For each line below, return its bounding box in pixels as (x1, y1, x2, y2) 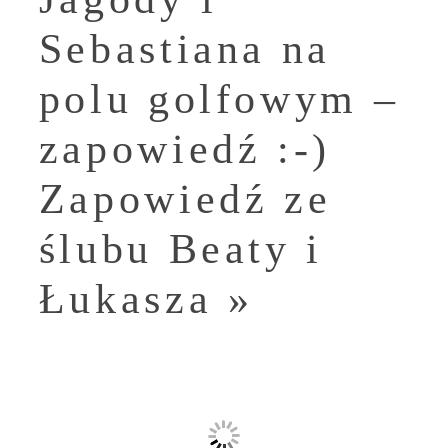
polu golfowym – (38, 76, 400, 123)
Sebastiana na (38, 26, 331, 73)
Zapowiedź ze (38, 176, 332, 223)
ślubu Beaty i (38, 226, 323, 273)
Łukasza (38, 276, 213, 323)
